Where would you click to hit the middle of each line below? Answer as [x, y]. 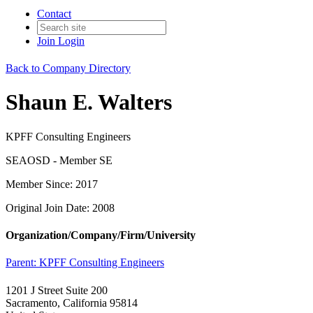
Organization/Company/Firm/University [101, 235]
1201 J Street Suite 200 [57, 290]
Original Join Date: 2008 [60, 208]
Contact [54, 14]
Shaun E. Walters [89, 102]
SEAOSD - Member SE [59, 160]
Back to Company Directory [68, 68]
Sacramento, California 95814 [72, 303]
